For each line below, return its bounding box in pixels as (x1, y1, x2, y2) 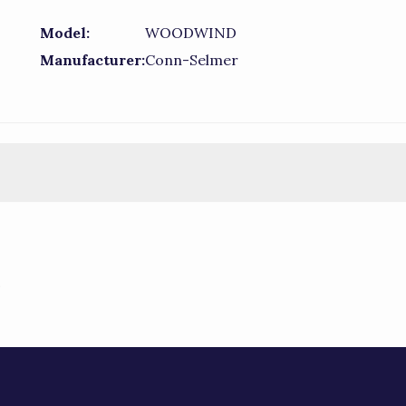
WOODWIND (145, 24, 237, 42)
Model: (40, 24, 90, 42)
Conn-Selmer (145, 51, 238, 69)
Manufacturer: (40, 51, 145, 69)
